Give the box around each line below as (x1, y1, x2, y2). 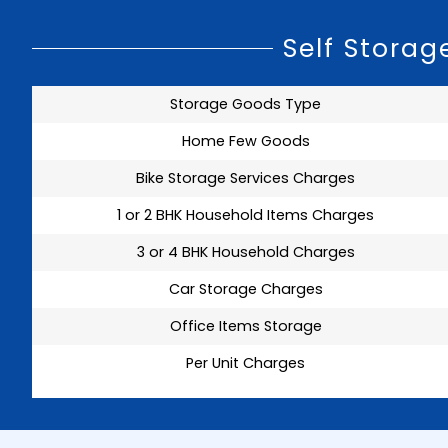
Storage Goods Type (170, 93, 321, 114)
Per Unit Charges (186, 352, 305, 373)
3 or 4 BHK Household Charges (136, 241, 355, 262)
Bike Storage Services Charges (136, 167, 355, 188)
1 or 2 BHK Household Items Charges (117, 204, 374, 225)
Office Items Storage (169, 315, 322, 336)
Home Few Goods (181, 130, 310, 151)
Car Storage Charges (168, 278, 323, 299)
